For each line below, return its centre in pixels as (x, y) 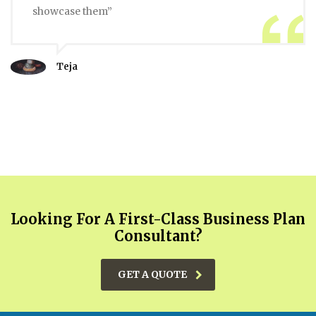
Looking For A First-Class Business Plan (158, 219)
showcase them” (72, 11)
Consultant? (158, 236)
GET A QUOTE (152, 274)
